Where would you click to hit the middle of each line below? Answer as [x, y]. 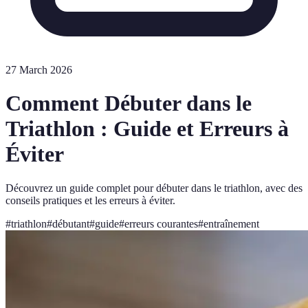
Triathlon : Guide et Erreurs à [147, 129]
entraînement [231, 223]
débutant [71, 223]
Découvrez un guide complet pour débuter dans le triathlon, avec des [154, 188]
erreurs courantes [161, 223]
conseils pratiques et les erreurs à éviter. [90, 200]
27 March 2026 [39, 70]
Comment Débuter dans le [129, 103]
